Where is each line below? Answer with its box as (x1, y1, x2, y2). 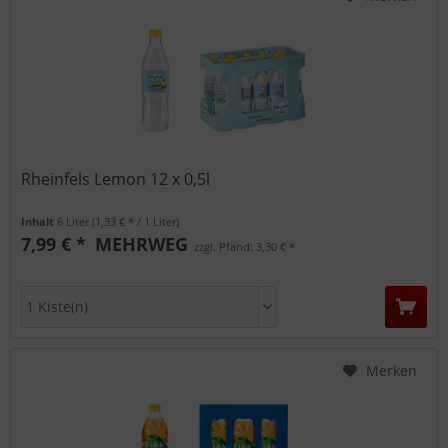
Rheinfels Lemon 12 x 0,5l (21, 168, 211, 191)
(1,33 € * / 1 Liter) (92, 214, 180, 230)
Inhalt (21, 214, 58, 230)
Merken (366, 360, 417, 380)
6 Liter (57, 214, 93, 230)
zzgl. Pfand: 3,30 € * (191, 239, 296, 255)
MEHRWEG (90, 232, 189, 257)
